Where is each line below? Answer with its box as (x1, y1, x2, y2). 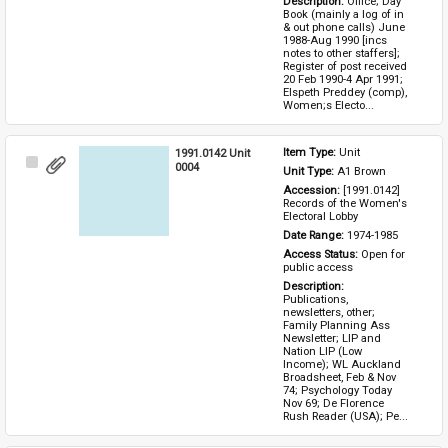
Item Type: (282, 145, 339, 159)
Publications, (282, 292, 348, 306)
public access (282, 260, 353, 274)
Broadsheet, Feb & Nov (282, 370, 396, 384)
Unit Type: (282, 164, 337, 178)
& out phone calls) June (282, 20, 405, 34)
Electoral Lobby (282, 209, 358, 223)
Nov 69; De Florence (282, 396, 384, 410)
